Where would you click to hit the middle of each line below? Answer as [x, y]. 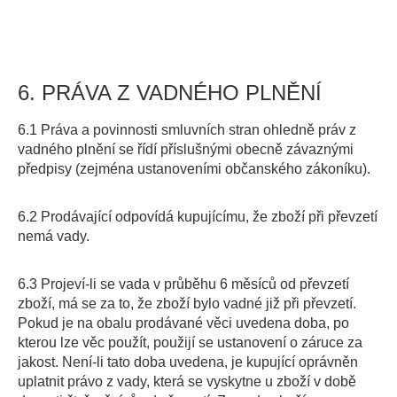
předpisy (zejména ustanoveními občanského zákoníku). [194, 169]
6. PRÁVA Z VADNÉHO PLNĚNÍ [170, 93]
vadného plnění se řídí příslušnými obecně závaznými [186, 149]
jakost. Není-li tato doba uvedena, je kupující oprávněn [188, 362]
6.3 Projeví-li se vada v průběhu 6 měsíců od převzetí [183, 284]
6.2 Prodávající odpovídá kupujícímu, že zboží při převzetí [198, 217]
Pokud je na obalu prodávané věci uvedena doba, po [183, 323]
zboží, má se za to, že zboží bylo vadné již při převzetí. [187, 304]
